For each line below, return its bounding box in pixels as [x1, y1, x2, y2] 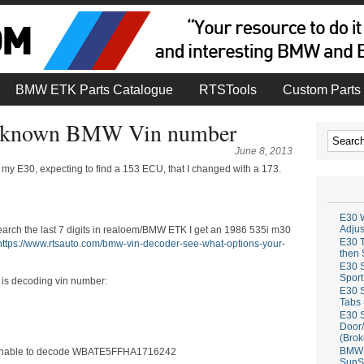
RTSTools [199, 82, 257, 97]
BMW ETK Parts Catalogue [15, 82, 173, 97]
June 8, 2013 [234, 145, 292, 157]
